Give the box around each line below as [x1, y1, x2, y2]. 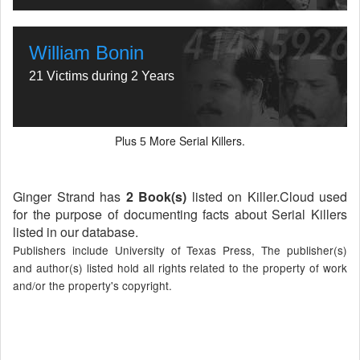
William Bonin [29, 42, 144, 63]
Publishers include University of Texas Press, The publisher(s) [13, 242, 347, 258]
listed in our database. [13, 223, 138, 241]
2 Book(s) [125, 187, 186, 206]
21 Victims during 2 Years [29, 69, 174, 83]
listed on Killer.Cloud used [186, 187, 347, 206]
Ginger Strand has [13, 187, 126, 206]
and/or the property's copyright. [13, 277, 172, 293]
